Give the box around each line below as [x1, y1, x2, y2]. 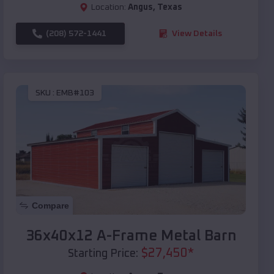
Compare [32, 200, 69, 210]
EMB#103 [56, 89, 94, 98]
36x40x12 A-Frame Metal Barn [25, 228, 237, 243]
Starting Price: [68, 248, 138, 259]
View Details [172, 29, 222, 38]
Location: [91, 2, 126, 12]
